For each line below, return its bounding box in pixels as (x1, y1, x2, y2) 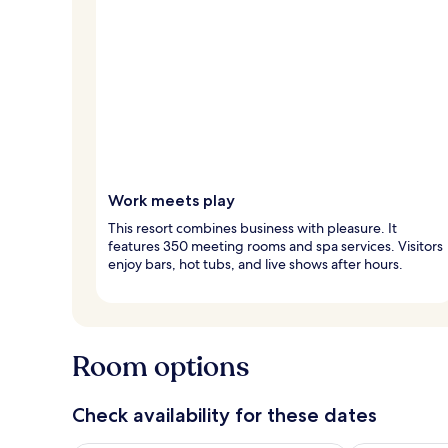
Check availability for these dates (72, 402, 377, 427)
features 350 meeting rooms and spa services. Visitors (108, 236, 443, 255)
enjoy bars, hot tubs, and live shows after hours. (108, 254, 403, 273)
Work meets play (108, 190, 235, 210)
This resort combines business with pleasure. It (108, 218, 397, 237)
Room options (72, 347, 249, 386)
